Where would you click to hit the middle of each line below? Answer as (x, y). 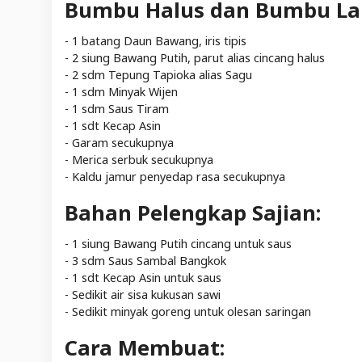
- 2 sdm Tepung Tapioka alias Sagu (158, 74)
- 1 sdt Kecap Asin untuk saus (143, 277)
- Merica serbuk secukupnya (139, 159)
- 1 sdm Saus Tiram (117, 108)
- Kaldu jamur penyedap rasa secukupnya (175, 176)
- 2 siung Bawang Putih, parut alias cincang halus (195, 57)
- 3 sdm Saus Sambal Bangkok (145, 260)
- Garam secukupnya (119, 142)
